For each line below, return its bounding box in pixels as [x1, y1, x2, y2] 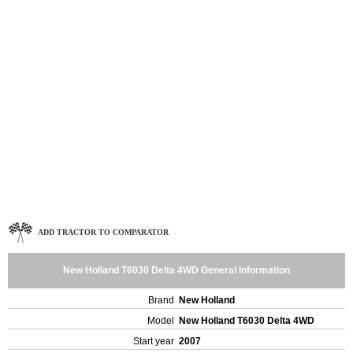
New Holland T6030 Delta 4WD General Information [63, 265, 290, 276]
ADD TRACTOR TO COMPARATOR [38, 227, 169, 236]
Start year [133, 336, 174, 347]
